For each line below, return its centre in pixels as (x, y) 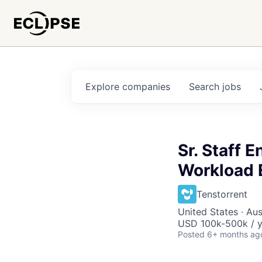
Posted (191, 234)
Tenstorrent (222, 194)
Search (206, 87)
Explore (104, 87)
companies (146, 87)
